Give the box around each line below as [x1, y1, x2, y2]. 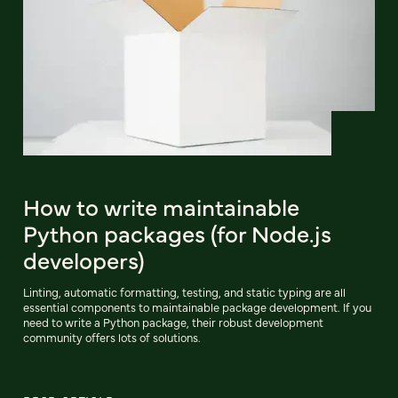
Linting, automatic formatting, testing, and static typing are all [23, 283, 346, 299]
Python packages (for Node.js [23, 216, 331, 249]
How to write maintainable [23, 189, 299, 222]
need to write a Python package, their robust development [23, 314, 323, 330]
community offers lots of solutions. [23, 329, 201, 345]
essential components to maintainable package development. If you [23, 298, 371, 314]
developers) [23, 243, 145, 275]
